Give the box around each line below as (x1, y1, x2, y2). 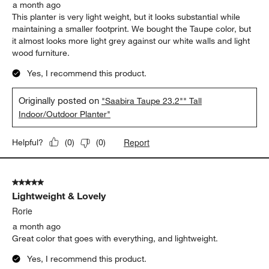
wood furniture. (12, 47, 70, 58)
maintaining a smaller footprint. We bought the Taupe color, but (12, 23, 252, 34)
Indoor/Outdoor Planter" (19, 108, 111, 119)
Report (124, 136, 150, 148)
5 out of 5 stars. (12, 177, 72, 188)
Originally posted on (19, 94, 102, 106)
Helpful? (12, 136, 44, 148)
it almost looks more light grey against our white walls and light (12, 35, 250, 46)
